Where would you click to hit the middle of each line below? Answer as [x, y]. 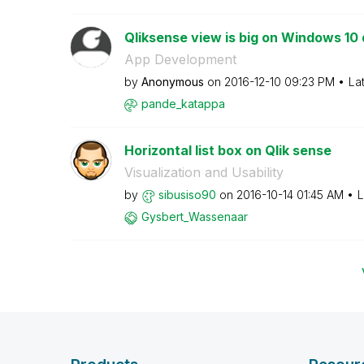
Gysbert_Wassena [189, 217]
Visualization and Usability [204, 172]
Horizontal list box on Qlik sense [227, 150]
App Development [180, 59]
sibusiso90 [187, 195]
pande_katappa [183, 104]
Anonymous [172, 82]
